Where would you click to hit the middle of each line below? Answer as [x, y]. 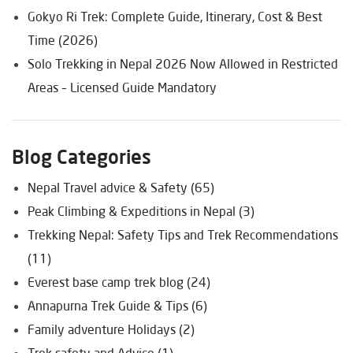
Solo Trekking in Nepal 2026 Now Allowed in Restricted [183, 63]
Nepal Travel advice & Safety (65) [121, 187]
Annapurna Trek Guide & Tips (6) [117, 305]
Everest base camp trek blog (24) [119, 281]
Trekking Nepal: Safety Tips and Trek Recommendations [183, 234]
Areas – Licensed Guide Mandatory [122, 87]
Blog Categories [82, 156]
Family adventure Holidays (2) [111, 329]
